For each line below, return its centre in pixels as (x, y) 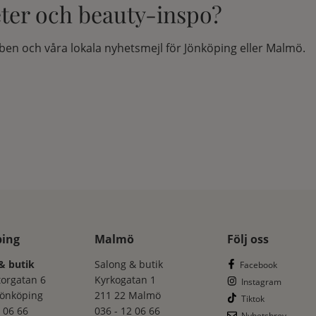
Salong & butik (129, 264)
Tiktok (253, 298)
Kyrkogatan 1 (126, 279)
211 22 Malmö (128, 295)
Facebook (258, 265)
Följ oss (248, 239)
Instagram (262, 281)
